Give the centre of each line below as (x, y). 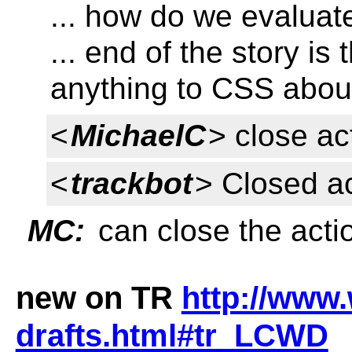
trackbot (131, 183)
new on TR (98, 297)
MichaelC (138, 136)
